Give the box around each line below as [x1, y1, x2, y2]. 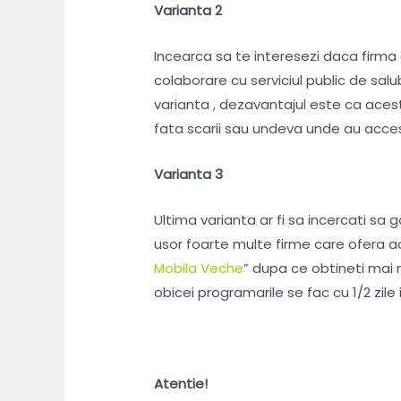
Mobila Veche [154, 259, 244, 278]
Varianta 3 [154, 165, 224, 184]
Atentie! [154, 374, 209, 394]
